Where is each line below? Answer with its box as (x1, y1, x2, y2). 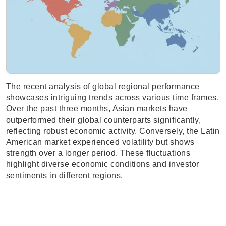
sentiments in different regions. (6, 171, 123, 180)
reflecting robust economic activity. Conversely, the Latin (6, 127, 220, 136)
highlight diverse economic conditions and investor (6, 160, 199, 169)
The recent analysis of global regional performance (6, 82, 200, 91)
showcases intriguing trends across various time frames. (6, 93, 219, 102)
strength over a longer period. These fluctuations (6, 149, 190, 158)
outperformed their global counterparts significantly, (6, 116, 201, 125)
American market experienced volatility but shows (6, 138, 195, 147)
